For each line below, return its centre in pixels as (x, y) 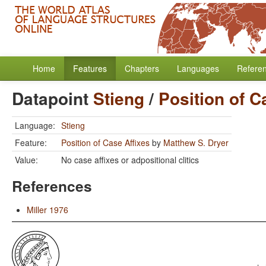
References (52, 186)
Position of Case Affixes (105, 142)
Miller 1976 (47, 210)
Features (90, 68)
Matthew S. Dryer (196, 142)
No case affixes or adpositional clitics (130, 160)
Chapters (142, 68)
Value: (26, 160)
